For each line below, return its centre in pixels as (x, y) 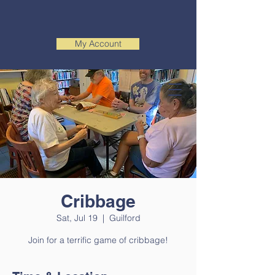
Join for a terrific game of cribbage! (98, 240)
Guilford (125, 218)
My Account (98, 44)
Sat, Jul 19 (77, 218)
